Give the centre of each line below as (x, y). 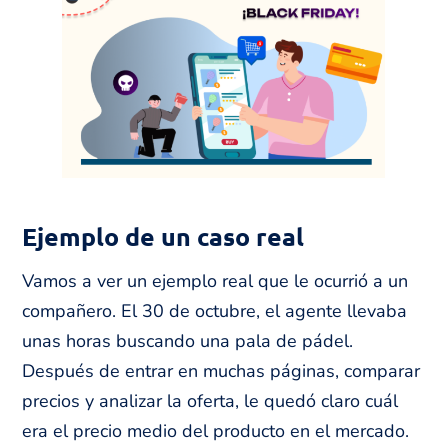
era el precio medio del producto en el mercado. (216, 430)
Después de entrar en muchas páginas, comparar (221, 370)
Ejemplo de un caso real (163, 235)
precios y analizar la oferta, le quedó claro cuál (210, 400)
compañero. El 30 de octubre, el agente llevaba (215, 310)
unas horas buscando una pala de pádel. (188, 340)
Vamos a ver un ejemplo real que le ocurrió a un (215, 280)
